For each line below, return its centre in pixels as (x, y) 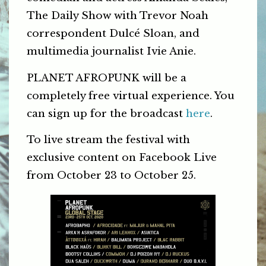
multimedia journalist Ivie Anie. (111, 52)
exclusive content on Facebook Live (122, 157)
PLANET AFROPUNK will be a (107, 78)
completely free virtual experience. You (131, 96)
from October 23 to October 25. (111, 175)
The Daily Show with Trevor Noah (118, 16)
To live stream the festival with (108, 140)
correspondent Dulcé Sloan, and (113, 34)
